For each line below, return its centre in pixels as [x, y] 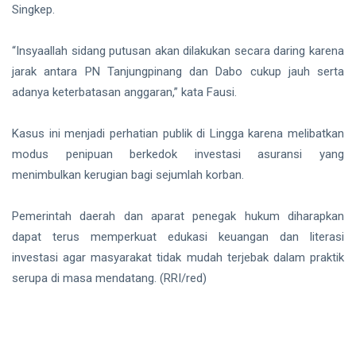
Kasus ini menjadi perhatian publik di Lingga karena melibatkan [178, 133]
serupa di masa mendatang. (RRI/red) [111, 278]
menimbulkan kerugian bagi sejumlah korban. [130, 174]
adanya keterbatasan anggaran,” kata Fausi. [124, 92]
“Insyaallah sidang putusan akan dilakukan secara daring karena [178, 50]
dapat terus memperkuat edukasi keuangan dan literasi [178, 236]
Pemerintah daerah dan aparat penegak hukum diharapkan [178, 216]
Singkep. [33, 9]
